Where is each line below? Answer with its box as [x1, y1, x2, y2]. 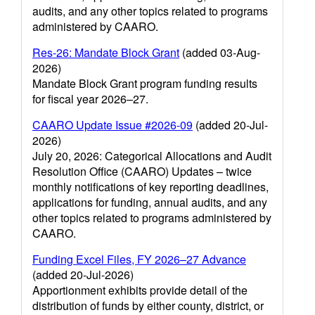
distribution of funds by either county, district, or [32, 297, 264, 314]
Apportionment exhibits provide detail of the [32, 282, 247, 298]
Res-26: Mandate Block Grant [32, 44, 179, 60]
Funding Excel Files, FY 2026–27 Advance [32, 251, 246, 267]
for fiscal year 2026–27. [32, 91, 148, 107]
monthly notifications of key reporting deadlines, [32, 179, 269, 195]
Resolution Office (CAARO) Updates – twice [32, 163, 252, 179]
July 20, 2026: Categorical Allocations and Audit [32, 148, 271, 164]
